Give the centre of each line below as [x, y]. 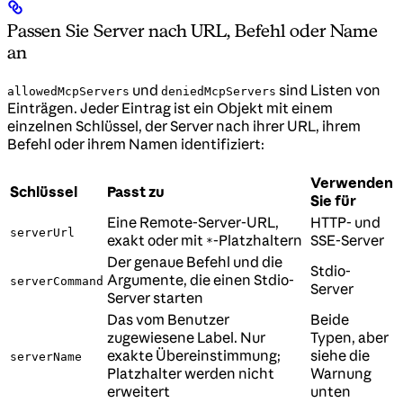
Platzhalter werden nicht [191, 374]
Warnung [341, 374]
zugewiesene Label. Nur [186, 338]
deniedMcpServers [219, 92]
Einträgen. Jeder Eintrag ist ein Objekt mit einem [170, 108]
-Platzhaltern [258, 241]
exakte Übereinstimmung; [194, 356]
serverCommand [57, 282]
